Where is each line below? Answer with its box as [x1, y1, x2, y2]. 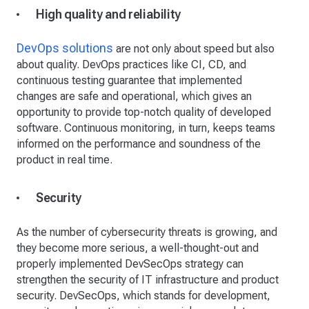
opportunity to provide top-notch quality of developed [17, 106, 271, 119]
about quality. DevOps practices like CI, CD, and [17, 58, 246, 72]
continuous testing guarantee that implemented [17, 74, 242, 88]
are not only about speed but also [113, 42, 275, 56]
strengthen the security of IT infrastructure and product [17, 273, 279, 287]
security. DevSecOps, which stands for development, [17, 289, 270, 303]
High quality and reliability [36, 7, 181, 22]
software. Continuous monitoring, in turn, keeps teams [17, 121, 275, 135]
